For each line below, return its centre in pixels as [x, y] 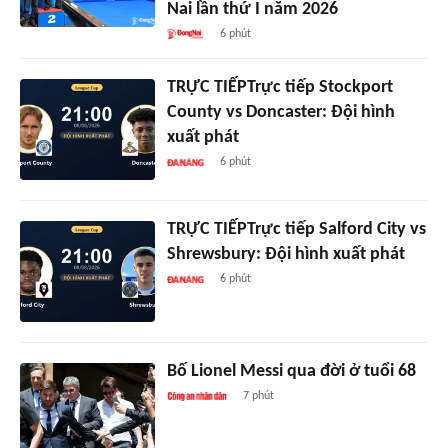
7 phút [259, 395]
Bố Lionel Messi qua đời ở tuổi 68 [291, 371]
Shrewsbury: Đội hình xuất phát [285, 254]
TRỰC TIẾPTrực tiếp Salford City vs [296, 229]
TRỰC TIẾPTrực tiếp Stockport [279, 87]
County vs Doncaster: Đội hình [280, 112]
